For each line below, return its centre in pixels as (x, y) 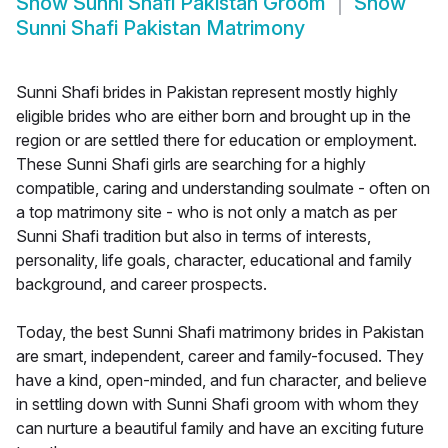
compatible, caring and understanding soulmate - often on (223, 188)
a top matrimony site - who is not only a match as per (206, 212)
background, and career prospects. (141, 284)
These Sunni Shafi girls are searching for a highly (191, 164)
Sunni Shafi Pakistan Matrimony (160, 28)
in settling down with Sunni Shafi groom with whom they (217, 404)
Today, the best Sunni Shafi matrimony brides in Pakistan (220, 332)
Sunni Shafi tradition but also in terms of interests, (193, 236)
